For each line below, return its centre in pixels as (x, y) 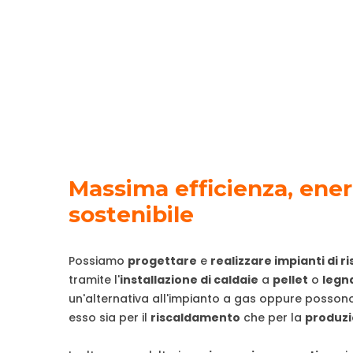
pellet (290, 279)
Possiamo (98, 260)
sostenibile (131, 214)
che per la (273, 317)
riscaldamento (195, 317)
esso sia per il (110, 317)
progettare (162, 260)
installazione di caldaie (189, 279)
